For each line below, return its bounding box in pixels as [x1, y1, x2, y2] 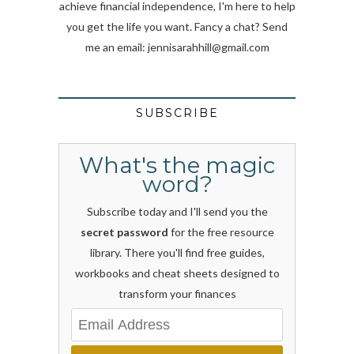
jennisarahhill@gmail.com [147, 40, 269, 55]
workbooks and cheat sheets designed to [74, 266, 280, 281]
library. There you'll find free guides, [89, 246, 265, 260]
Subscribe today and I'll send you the [86, 205, 268, 219]
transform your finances [118, 287, 236, 301]
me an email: [85, 40, 148, 55]
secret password [80, 225, 168, 239]
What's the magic [79, 152, 275, 179]
